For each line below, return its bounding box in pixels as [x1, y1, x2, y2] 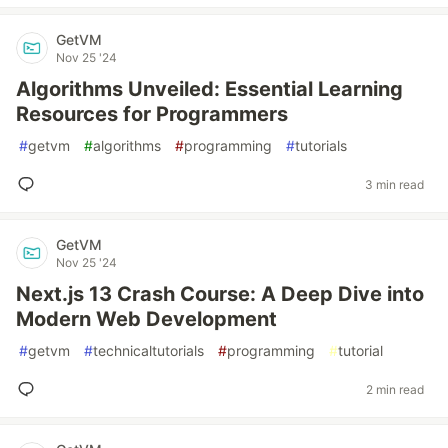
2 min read [366, 381, 424, 397]
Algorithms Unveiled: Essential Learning [16, 77, 403, 101]
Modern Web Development [16, 307, 277, 331]
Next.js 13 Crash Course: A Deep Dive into [16, 282, 424, 306]
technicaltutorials [93, 342, 204, 359]
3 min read [365, 176, 424, 192]
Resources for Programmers [16, 102, 288, 126]
